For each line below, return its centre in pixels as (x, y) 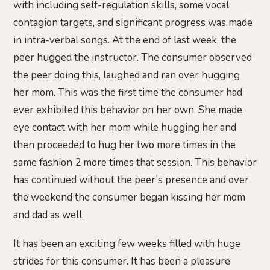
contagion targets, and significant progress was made (133, 23)
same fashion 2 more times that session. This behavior (135, 163)
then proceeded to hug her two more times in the (124, 145)
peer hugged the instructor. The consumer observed (133, 58)
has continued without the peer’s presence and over (131, 180)
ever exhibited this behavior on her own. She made (128, 110)
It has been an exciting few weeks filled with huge (127, 244)
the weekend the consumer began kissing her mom (129, 198)
